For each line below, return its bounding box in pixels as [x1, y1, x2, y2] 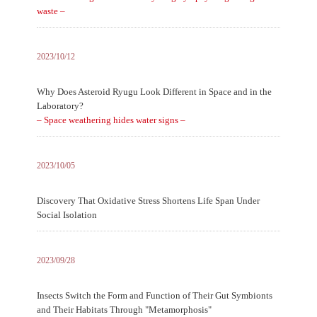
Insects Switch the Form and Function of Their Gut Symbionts [36, 290, 272, 301]
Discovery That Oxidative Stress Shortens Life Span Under [36, 195, 260, 206]
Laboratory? [36, 100, 83, 111]
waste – [36, 6, 65, 16]
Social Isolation [36, 209, 97, 220]
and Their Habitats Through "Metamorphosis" [36, 304, 212, 315]
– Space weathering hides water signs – [36, 115, 185, 125]
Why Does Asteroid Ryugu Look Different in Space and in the [36, 86, 272, 97]
